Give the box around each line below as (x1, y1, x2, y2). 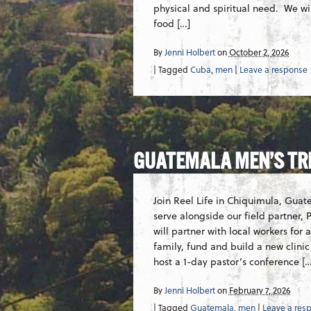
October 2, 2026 (228, 45, 289, 58)
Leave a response (239, 63, 308, 76)
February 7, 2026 (228, 283, 291, 296)
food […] (153, 15, 190, 31)
